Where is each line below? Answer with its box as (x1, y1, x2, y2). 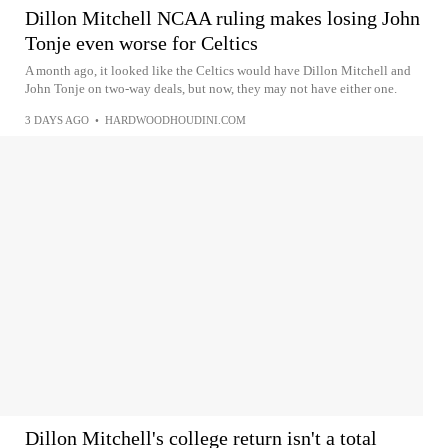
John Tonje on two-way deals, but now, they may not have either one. (25, 81, 397, 96)
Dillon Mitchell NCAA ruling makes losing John (25, 7, 420, 29)
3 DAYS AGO (25, 114, 89, 126)
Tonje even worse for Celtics (25, 32, 258, 54)
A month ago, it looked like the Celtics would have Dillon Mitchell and (25, 63, 411, 78)
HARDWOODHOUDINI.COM (105, 114, 246, 126)
